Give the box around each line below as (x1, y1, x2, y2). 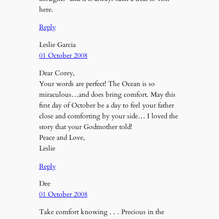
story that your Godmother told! (39, 122, 132, 132)
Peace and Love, (39, 133, 85, 143)
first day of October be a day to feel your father (39, 101, 174, 110)
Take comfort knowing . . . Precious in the (39, 207, 164, 217)
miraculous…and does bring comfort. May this (39, 90, 175, 100)
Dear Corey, (39, 68, 75, 78)
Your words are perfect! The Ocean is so (39, 79, 155, 89)
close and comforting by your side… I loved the (39, 111, 178, 121)
